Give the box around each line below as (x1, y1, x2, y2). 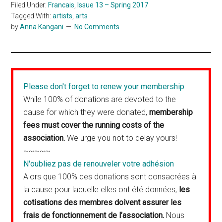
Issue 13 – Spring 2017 (77, 1, 149, 9)
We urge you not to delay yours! (65, 133, 177, 143)
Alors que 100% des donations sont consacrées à (23, 172, 197, 182)
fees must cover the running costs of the (23, 120, 165, 130)
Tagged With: (11, 12, 53, 20)
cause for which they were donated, (23, 108, 150, 117)
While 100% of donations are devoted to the (23, 95, 176, 105)
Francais (48, 1, 75, 9)
